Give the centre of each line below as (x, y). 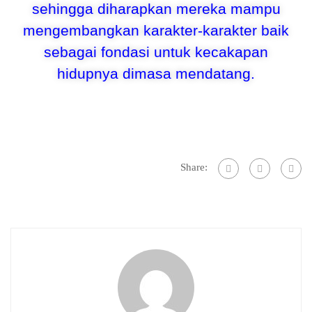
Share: (194, 167)
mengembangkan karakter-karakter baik (156, 30)
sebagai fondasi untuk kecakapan (156, 52)
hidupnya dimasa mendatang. (156, 73)
